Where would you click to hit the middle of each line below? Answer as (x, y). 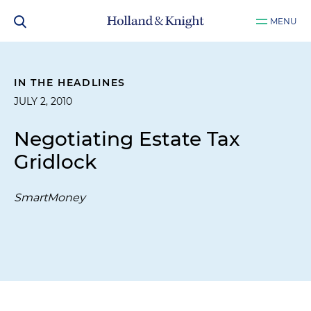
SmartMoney (50, 197)
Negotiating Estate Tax (127, 139)
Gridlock (55, 162)
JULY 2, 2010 (43, 101)
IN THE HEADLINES (70, 83)
